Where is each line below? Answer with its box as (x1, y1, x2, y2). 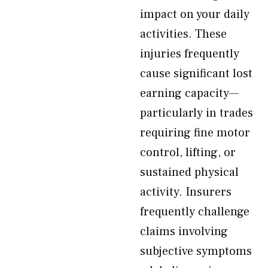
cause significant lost (140, 66, 252, 81)
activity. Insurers (140, 184, 232, 200)
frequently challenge (140, 204, 249, 220)
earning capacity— (140, 86, 239, 101)
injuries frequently (140, 46, 239, 62)
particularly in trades (140, 105, 253, 121)
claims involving (140, 224, 228, 239)
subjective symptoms (140, 243, 252, 259)
